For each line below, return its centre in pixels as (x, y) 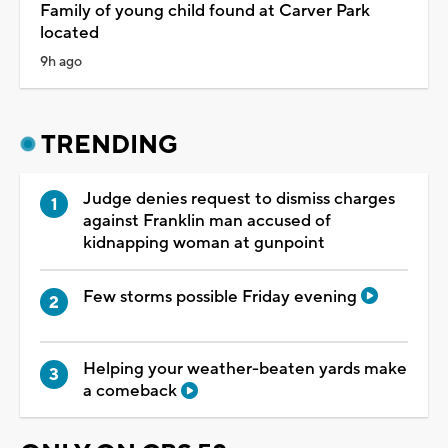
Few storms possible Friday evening (222, 296)
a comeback (132, 391)
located (69, 32)
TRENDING (109, 144)
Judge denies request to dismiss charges (239, 198)
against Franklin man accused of (207, 220)
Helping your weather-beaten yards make (245, 369)
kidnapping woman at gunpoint (204, 242)
